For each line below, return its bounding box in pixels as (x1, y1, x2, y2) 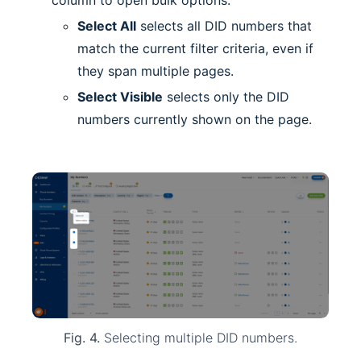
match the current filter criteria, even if (77, 40, 313, 57)
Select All (77, 18, 136, 35)
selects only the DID (163, 89, 289, 106)
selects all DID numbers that (136, 18, 312, 35)
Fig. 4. (64, 329, 100, 346)
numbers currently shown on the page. (77, 111, 312, 128)
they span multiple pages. (77, 63, 234, 80)
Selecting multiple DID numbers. (100, 329, 297, 346)
